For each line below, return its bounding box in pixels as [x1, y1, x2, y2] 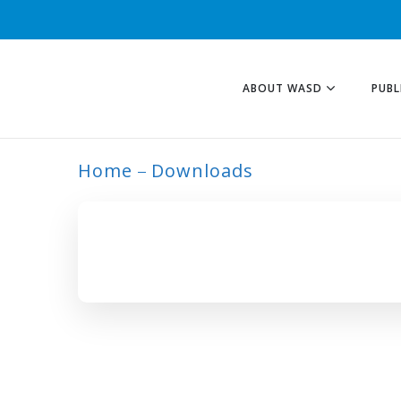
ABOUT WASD [243, 81, 322, 96]
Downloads [151, 158, 253, 183]
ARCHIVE [78, 188, 236, 237]
